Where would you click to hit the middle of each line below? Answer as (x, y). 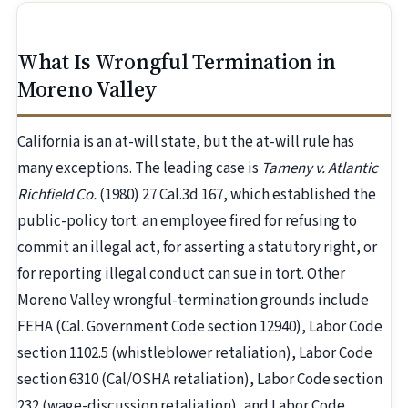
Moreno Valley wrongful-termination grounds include (193, 301)
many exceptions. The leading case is (139, 169)
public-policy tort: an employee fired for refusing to (187, 222)
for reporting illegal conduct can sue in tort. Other (181, 275)
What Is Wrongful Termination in (177, 62)
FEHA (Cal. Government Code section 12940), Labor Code (200, 327)
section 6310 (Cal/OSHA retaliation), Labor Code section (200, 380)
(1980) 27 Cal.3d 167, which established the (236, 195)
